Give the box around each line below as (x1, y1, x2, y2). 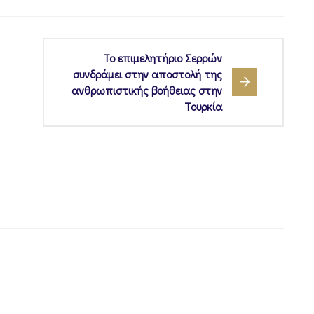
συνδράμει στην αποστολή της (73, 67, 222, 82)
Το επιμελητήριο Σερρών (103, 50, 222, 66)
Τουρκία (184, 99, 222, 114)
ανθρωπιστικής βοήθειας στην (71, 83, 222, 98)
